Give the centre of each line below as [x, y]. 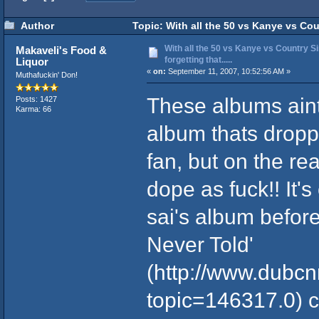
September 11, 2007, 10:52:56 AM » [228, 72]
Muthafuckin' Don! [46, 75]
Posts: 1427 [36, 99]
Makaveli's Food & [62, 51]
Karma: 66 [33, 109]
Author [37, 26]
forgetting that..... [198, 60]
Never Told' [200, 245]
